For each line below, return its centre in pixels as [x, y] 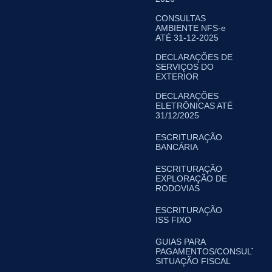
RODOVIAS [177, 188]
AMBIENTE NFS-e [190, 28]
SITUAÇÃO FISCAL [193, 261]
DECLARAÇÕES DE [194, 57]
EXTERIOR [177, 76]
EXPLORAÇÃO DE [191, 178]
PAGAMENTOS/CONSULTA [208, 251]
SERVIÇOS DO [184, 67]
